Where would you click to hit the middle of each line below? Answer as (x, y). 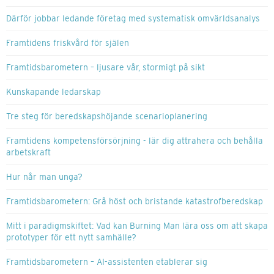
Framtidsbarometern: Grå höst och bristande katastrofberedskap (135, 202)
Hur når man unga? (44, 177)
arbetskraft (28, 153)
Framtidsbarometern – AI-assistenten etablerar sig (107, 262)
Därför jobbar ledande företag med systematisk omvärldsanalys (133, 19)
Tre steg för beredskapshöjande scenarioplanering (107, 117)
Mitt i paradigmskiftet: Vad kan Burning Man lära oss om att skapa (137, 226)
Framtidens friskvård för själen (68, 43)
